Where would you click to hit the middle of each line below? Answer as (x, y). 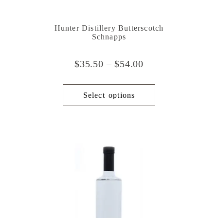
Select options (109, 95)
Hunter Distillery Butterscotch (109, 28)
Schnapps (109, 37)
